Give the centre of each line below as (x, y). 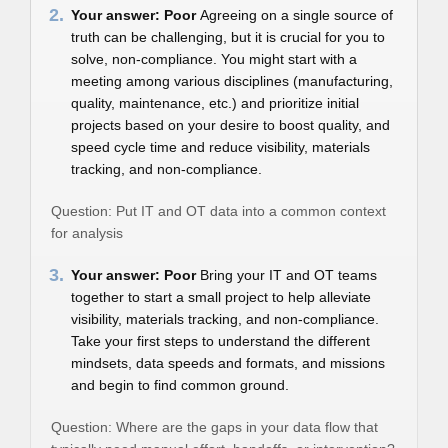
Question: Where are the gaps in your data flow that (214, 427)
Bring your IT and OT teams (288, 275)
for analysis (87, 233)
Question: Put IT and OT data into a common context (218, 211)
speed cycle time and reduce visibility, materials (220, 147)
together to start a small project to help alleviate (221, 297)
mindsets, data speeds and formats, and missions (228, 363)
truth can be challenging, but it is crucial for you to (228, 37)
